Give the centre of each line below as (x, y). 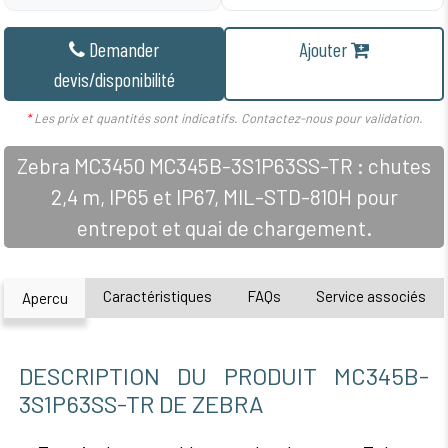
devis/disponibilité (114, 78)
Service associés (371, 296)
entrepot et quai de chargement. (224, 227)
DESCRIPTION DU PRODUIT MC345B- (224, 375)
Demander (124, 48)
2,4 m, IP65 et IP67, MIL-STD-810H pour (224, 196)
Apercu (44, 297)
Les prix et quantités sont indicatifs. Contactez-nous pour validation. (226, 117)
